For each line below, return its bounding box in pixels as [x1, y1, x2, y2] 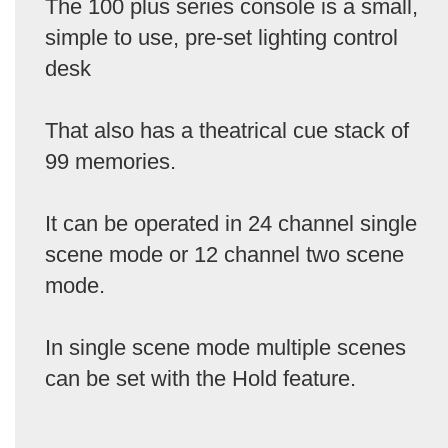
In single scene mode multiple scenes [45, 334, 406, 360]
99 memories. [45, 148, 176, 174]
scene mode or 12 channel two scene [45, 241, 404, 267]
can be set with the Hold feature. [45, 365, 356, 391]
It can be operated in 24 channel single [45, 210, 417, 236]
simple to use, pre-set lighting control [45, 24, 398, 50]
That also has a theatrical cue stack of [45, 117, 409, 143]
